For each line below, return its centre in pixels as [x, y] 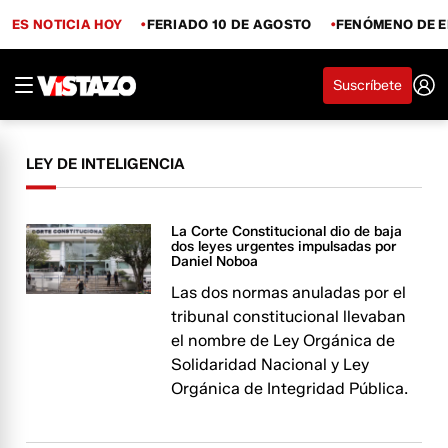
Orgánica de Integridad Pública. [290, 388]
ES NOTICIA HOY [67, 23]
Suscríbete [367, 85]
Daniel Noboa [215, 261]
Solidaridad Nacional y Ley [270, 364]
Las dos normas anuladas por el [289, 292]
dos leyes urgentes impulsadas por [284, 246]
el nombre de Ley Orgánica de [283, 340]
